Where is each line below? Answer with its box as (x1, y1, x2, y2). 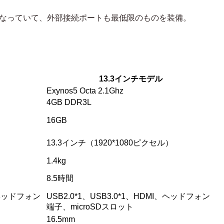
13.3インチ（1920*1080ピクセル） (46, 138, 173, 147)
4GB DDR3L (46, 97, 91, 106)
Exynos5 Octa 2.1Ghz (46, 86, 123, 95)
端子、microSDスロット (46, 202, 133, 211)
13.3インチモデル (98, 74, 162, 83)
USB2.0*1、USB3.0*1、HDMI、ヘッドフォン (46, 191, 210, 200)
